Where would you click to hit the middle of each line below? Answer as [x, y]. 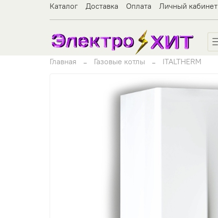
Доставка [102, 6]
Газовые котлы [119, 61]
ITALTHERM [182, 61]
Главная [63, 61]
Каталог [64, 6]
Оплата [139, 6]
